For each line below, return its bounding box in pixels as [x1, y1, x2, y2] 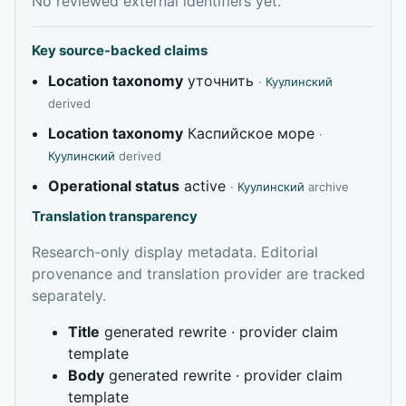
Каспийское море [183, 123, 319, 142]
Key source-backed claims [32, 41, 208, 59]
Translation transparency [32, 207, 198, 225]
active [179, 176, 230, 195]
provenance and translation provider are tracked [32, 264, 365, 283]
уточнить [183, 71, 258, 90]
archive [308, 179, 349, 194]
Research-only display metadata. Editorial [32, 242, 318, 261]
